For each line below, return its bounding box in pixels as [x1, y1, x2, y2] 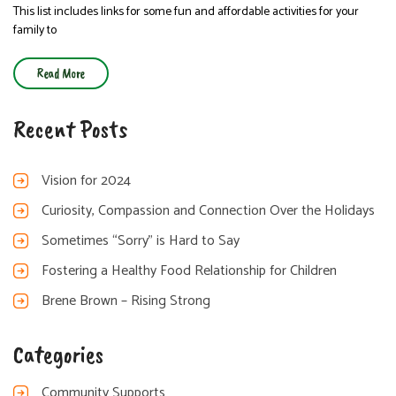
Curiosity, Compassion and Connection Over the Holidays [42, 199, 375, 223]
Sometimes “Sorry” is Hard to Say [42, 229, 240, 253]
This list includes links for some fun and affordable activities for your [13, 2, 359, 22]
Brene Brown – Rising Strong [42, 289, 210, 313]
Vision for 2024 [42, 169, 131, 193]
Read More [37, 65, 85, 82]
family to [13, 20, 57, 41]
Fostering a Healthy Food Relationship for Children [42, 259, 337, 283]
